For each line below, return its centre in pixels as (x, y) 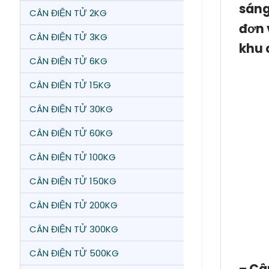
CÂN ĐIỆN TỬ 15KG (70, 85)
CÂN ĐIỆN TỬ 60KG (71, 133)
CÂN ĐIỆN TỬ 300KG (74, 229)
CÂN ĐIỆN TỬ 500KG (74, 253)
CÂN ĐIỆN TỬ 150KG (73, 181)
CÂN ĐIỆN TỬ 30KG (71, 109)
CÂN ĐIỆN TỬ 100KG (73, 157)
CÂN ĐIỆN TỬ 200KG (74, 205)
